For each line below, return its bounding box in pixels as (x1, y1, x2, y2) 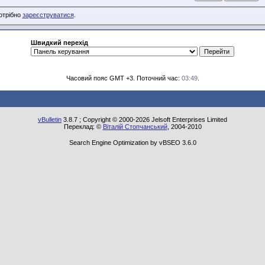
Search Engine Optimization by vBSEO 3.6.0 (69, 139, 196, 146)
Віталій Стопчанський (102, 123, 167, 130)
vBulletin (38, 116, 62, 123)
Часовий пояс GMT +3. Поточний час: (66, 75, 182, 82)
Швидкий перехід (31, 39, 88, 46)
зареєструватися (22, 11, 74, 19)
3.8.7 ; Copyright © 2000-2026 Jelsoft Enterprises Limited (62, 116, 227, 123)
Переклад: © (63, 123, 103, 130)
